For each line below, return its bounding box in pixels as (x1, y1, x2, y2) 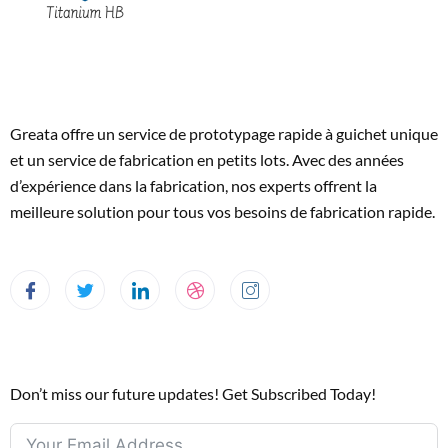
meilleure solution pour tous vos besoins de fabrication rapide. (10, 202, 435, 222)
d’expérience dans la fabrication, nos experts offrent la (10, 176, 377, 196)
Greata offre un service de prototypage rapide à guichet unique (10, 124, 438, 144)
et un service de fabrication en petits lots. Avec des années (10, 150, 404, 170)
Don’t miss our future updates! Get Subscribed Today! (10, 384, 376, 404)
